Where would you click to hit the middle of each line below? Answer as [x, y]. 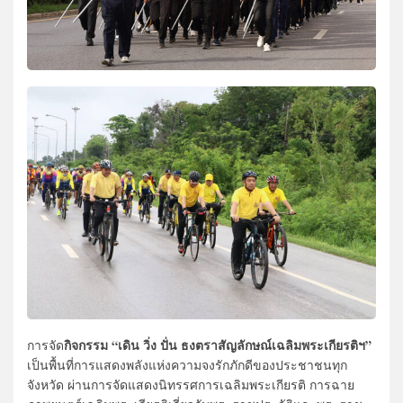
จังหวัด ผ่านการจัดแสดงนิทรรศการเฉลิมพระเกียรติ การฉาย [191, 384]
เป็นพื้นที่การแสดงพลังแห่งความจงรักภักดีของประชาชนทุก [187, 364]
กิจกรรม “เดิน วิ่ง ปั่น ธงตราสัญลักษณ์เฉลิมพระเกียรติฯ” [218, 345]
